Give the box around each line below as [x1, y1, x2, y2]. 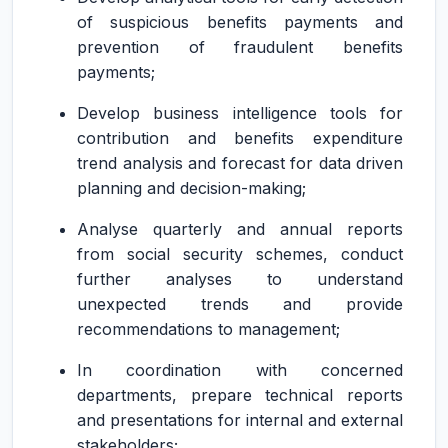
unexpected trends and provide [77, 294, 403, 314]
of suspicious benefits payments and [77, 12, 403, 32]
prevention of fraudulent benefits [77, 37, 403, 57]
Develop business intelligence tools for [77, 103, 403, 123]
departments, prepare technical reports [77, 385, 403, 405]
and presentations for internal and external [77, 410, 403, 430]
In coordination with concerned [77, 360, 403, 380]
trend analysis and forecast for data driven [77, 153, 403, 173]
